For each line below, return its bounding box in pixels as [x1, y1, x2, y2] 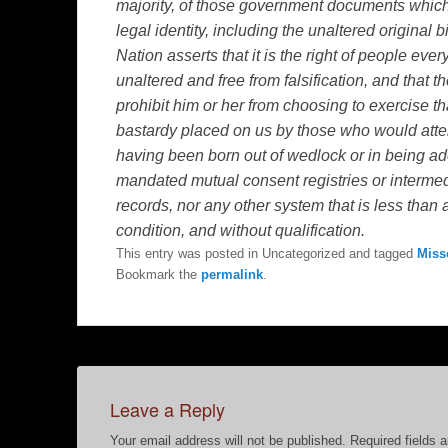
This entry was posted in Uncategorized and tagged [116, 245, 417, 261]
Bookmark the [116, 266, 201, 282]
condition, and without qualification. [116, 221, 365, 239]
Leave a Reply [110, 395, 225, 422]
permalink [201, 266, 263, 282]
